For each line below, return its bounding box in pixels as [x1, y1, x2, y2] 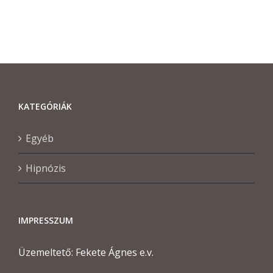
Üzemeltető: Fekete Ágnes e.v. [18, 245, 154, 259]
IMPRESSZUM [18, 214, 73, 226]
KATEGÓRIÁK [18, 100, 72, 112]
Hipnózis [26, 161, 66, 175]
